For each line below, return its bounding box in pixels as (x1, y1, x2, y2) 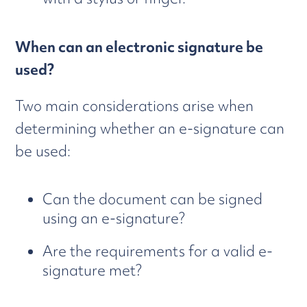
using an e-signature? (42, 208, 186, 228)
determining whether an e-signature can (15, 119, 285, 138)
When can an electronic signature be (15, 37, 264, 57)
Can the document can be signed (42, 189, 263, 209)
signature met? (42, 260, 143, 280)
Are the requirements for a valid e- (42, 241, 273, 261)
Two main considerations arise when (15, 96, 254, 116)
